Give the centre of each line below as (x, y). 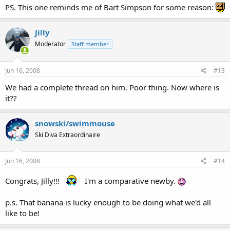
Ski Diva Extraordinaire (68, 135)
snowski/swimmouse (75, 123)
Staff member (90, 44)
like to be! (22, 213)
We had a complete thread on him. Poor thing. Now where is (112, 87)
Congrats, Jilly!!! (33, 181)
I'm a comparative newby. (130, 181)
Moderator (50, 44)
